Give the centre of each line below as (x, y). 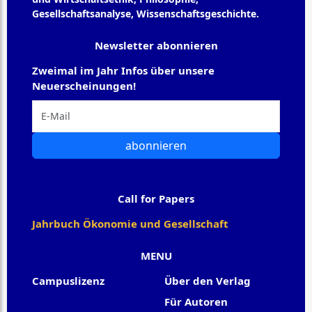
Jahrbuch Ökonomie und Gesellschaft (130, 223)
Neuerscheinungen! (84, 85)
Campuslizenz (68, 280)
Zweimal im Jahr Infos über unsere (123, 70)
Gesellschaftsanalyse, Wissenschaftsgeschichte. (146, 13)
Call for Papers (156, 198)
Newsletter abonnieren (156, 45)
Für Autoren (196, 301)
